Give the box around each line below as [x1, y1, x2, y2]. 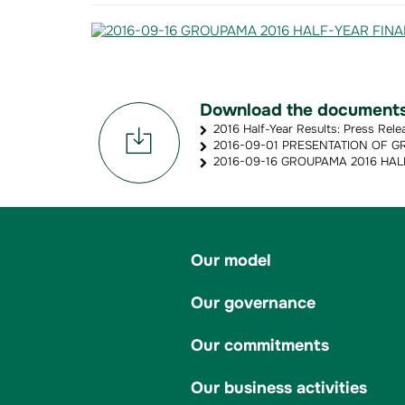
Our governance [190, 292, 316, 313]
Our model [190, 250, 271, 270]
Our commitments [190, 334, 329, 355]
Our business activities [190, 377, 367, 398]
